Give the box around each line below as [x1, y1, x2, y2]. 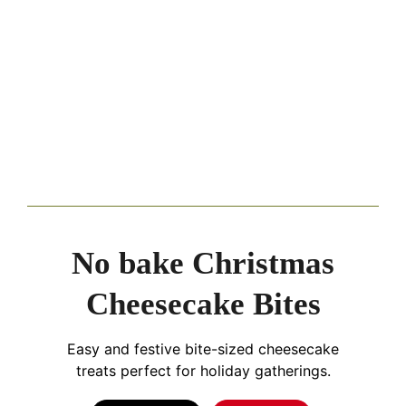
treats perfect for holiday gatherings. [75, 361, 331, 380]
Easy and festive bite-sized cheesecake [67, 339, 339, 358]
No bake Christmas [72, 245, 334, 281]
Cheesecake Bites [85, 285, 321, 322]
